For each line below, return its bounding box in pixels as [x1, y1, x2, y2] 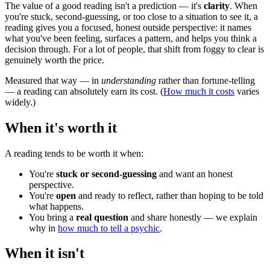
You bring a [29, 212, 76, 222]
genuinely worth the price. [5, 54, 104, 65]
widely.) [5, 96, 36, 107]
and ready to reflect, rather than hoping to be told [76, 190, 263, 201]
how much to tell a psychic [58, 222, 160, 233]
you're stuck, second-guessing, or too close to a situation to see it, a [5, 11, 258, 22]
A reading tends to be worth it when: [5, 148, 143, 159]
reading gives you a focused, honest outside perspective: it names [5, 22, 251, 33]
